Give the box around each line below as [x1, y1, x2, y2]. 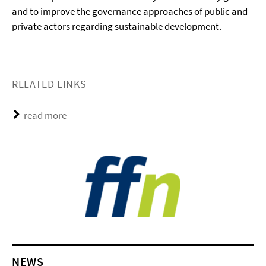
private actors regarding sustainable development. [12, 20, 221, 33]
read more [24, 109, 66, 122]
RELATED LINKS [12, 77, 87, 91]
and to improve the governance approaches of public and [12, 5, 248, 18]
